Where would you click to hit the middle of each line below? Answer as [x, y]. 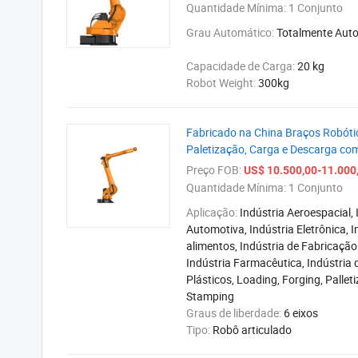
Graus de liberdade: [235, 313]
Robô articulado [252, 330]
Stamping [210, 296]
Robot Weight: [222, 83]
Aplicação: [213, 212]
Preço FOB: [214, 170]
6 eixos [301, 313]
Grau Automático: [231, 32]
